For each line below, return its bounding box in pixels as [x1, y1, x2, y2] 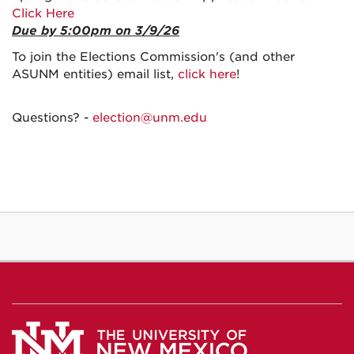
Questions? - [12, 111, 92, 125]
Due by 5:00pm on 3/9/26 [12, 24, 179, 38]
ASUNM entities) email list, [12, 67, 178, 81]
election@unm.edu [92, 111, 207, 125]
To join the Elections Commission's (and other [12, 50, 295, 64]
